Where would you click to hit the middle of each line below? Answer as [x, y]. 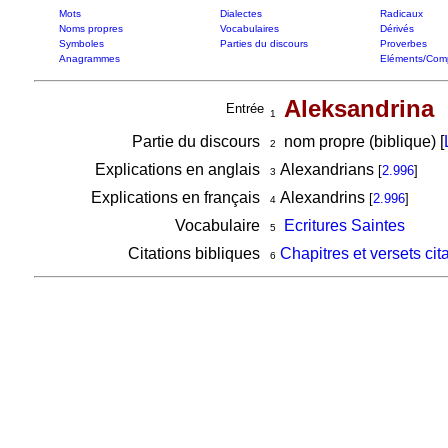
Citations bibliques [195, 253]
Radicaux [401, 13]
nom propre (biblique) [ [359, 141]
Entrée [244, 108]
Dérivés [396, 28]
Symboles [81, 43]
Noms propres [90, 28]
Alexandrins [322, 197]
